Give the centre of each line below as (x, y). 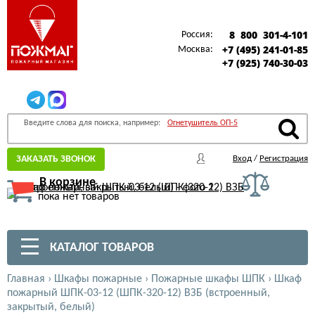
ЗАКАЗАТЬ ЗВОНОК (56, 159)
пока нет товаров (79, 197)
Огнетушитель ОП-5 (202, 123)
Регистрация (284, 159)
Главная (26, 279)
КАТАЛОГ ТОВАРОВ (101, 248)
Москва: (195, 50)
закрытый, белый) (51, 307)
